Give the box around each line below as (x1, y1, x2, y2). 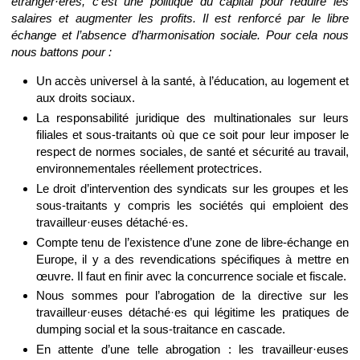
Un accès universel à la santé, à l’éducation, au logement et (35, 74, 349, 88)
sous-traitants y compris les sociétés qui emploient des (35, 198, 349, 212)
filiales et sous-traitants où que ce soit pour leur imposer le (35, 127, 349, 141)
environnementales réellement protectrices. (35, 161, 262, 175)
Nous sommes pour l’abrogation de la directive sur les (35, 288, 349, 303)
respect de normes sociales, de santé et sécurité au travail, (35, 144, 349, 158)
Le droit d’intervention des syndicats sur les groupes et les (35, 181, 349, 195)
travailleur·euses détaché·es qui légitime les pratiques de (35, 305, 349, 320)
